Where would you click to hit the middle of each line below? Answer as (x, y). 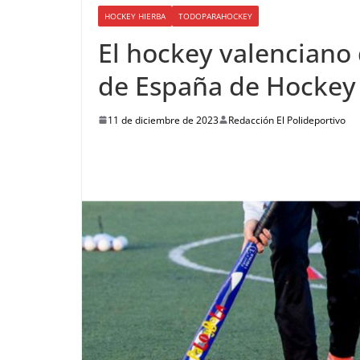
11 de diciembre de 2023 (163, 120)
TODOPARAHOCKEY (215, 16)
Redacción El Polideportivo (287, 120)
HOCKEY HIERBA (135, 16)
